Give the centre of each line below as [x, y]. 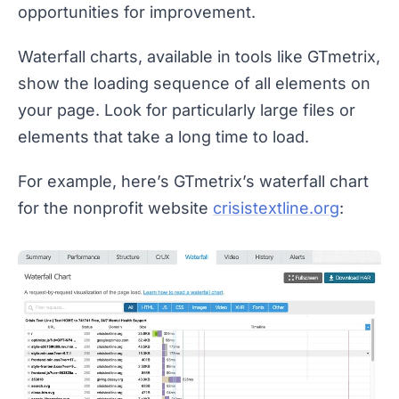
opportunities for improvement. [137, 12]
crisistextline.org [276, 208]
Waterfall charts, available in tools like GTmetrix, [199, 57]
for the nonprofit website [115, 208]
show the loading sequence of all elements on [194, 84]
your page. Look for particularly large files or [187, 110]
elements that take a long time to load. [163, 137]
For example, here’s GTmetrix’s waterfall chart [193, 182]
